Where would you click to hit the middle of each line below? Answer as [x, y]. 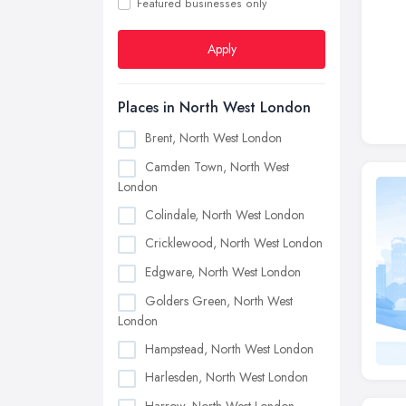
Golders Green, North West [219, 300]
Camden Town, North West [217, 166]
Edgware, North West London [223, 272]
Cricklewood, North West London [234, 243]
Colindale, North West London [225, 214]
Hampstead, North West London [229, 348]
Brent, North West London [213, 138]
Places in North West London [214, 107]
